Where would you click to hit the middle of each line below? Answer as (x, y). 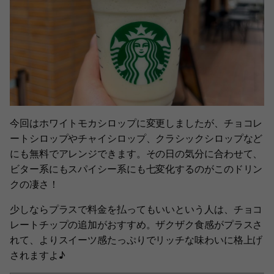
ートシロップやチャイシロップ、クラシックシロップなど (136, 138)
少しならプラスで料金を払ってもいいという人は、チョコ (136, 209)
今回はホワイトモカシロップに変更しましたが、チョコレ (136, 123)
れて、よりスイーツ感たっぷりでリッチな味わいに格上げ (136, 239)
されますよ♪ (38, 255)
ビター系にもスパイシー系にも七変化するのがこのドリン (136, 168)
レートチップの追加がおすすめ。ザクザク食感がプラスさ (136, 224)
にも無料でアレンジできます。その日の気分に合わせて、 (136, 153)
